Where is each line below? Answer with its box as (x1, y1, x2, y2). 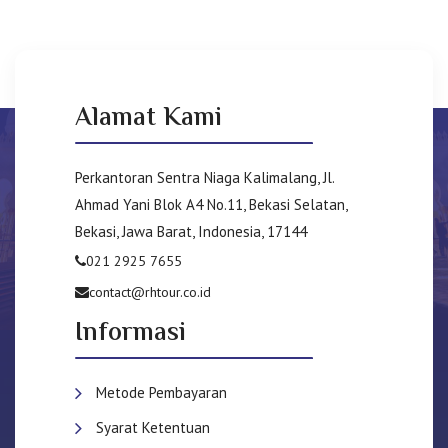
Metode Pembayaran (96, 382, 227, 402)
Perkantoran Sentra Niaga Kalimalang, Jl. (75, 167, 334, 187)
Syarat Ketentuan (96, 417, 210, 437)
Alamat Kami (75, 98, 222, 139)
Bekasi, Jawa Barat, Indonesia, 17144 (75, 221, 307, 241)
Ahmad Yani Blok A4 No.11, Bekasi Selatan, (75, 194, 347, 214)
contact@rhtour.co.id (89, 282, 211, 301)
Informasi (75, 313, 186, 354)
